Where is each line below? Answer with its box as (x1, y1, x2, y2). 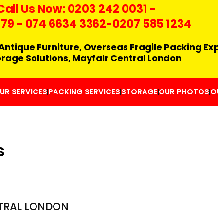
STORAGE (121, 87, 158, 97)
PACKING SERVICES (48, 87, 120, 97)
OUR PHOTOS (158, 87, 209, 97)
